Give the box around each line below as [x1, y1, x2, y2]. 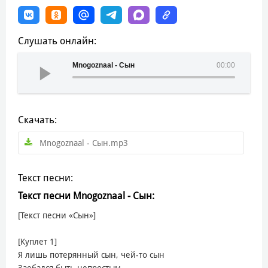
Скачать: [18, 114, 57, 126]
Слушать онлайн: [18, 35, 96, 47]
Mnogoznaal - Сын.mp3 [39, 138, 128, 148]
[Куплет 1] [18, 236, 57, 246]
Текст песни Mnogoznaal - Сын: [18, 190, 154, 202]
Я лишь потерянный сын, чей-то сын [18, 249, 165, 260]
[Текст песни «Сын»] [18, 210, 96, 220]
